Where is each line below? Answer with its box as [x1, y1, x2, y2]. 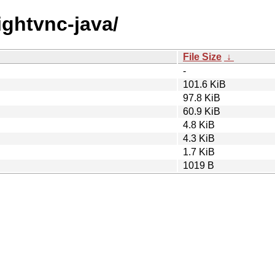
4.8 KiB [183, 119, 215, 130]
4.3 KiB [183, 133, 215, 144]
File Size [183, 51, 222, 62]
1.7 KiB [183, 146, 215, 157]
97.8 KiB [183, 92, 220, 103]
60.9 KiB [183, 106, 220, 117]
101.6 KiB [183, 79, 226, 90]
